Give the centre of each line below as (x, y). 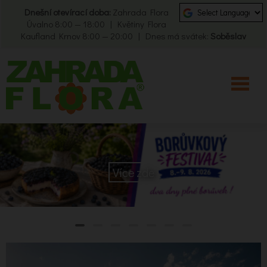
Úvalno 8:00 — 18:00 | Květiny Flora (96, 24)
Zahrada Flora (140, 12)
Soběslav (228, 36)
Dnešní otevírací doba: (68, 12)
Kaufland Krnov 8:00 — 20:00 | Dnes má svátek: (116, 36)
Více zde (133, 172)
